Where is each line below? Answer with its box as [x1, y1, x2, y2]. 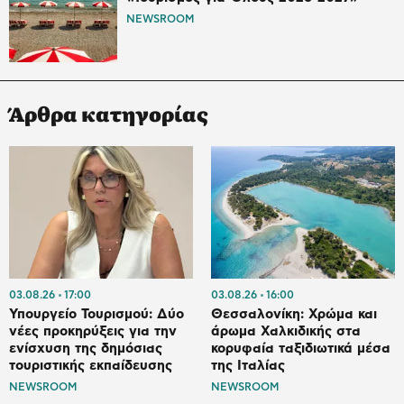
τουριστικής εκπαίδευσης [9, 358, 172, 372]
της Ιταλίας [211, 358, 285, 372]
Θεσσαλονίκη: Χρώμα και [211, 307, 377, 321]
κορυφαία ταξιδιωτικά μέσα [211, 341, 390, 355]
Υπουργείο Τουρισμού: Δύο [9, 307, 184, 321]
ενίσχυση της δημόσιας [9, 341, 162, 355]
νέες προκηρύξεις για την [9, 324, 177, 338]
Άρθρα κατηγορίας [9, 98, 208, 129]
